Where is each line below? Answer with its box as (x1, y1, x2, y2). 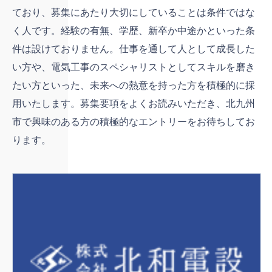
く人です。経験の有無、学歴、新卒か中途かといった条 (12, 24, 255, 37)
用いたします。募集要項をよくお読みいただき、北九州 (12, 97, 255, 110)
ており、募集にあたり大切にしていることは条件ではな (12, 5, 255, 19)
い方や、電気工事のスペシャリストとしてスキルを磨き (12, 60, 255, 73)
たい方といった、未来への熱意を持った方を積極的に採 (12, 78, 255, 92)
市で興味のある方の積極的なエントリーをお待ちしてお (12, 115, 255, 128)
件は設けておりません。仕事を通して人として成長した (12, 42, 255, 55)
